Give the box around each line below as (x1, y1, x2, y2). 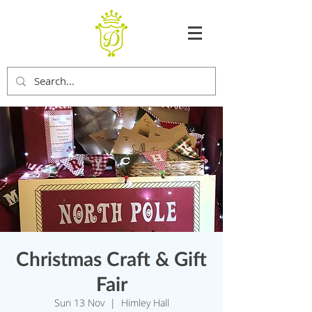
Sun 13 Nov (54, 296, 104, 309)
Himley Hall (120, 296, 169, 309)
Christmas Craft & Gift (16, 247, 207, 270)
